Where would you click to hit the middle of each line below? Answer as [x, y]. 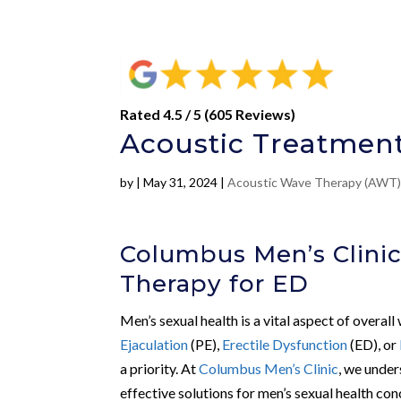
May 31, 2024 [181, 182]
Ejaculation [154, 344]
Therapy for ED [215, 283]
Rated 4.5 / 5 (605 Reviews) [208, 114]
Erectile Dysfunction [285, 344]
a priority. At [160, 368]
